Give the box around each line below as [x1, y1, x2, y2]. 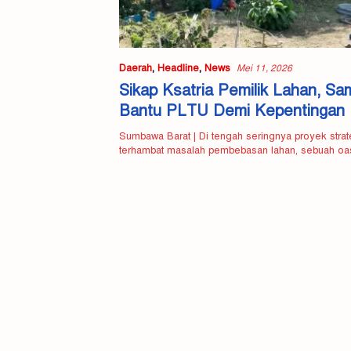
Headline [157, 61, 199, 74]
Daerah [119, 61, 152, 74]
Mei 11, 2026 [237, 62, 292, 74]
